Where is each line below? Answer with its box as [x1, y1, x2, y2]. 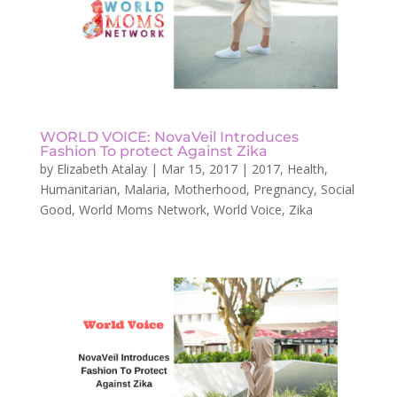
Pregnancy [253, 180, 314, 198]
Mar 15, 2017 [160, 160, 237, 177]
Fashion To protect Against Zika [39, 142, 268, 160]
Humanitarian [39, 180, 117, 198]
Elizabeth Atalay [56, 160, 147, 177]
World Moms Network [78, 200, 206, 218]
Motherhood [173, 180, 246, 198]
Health [286, 160, 324, 177]
